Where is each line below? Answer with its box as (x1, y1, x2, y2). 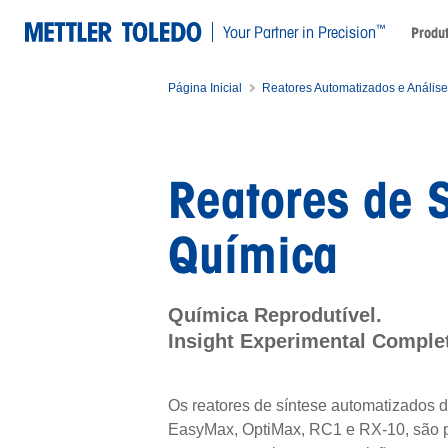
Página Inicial (167, 81, 242, 95)
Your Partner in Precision (223, 22, 376, 41)
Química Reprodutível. (167, 304, 382, 326)
